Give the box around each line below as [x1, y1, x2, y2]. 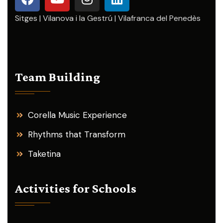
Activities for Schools [15, 181, 136, 196]
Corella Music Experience [28, 109, 127, 120]
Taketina [28, 148, 61, 159]
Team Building [15, 69, 100, 84]
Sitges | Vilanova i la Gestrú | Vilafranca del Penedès [15, 12, 201, 23]
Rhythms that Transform [28, 128, 125, 140]
